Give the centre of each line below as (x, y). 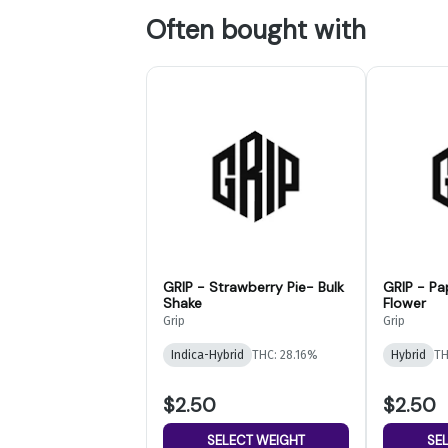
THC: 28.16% (285, 354)
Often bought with (256, 29)
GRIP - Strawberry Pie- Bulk (253, 286)
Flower (404, 302)
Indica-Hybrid (207, 354)
